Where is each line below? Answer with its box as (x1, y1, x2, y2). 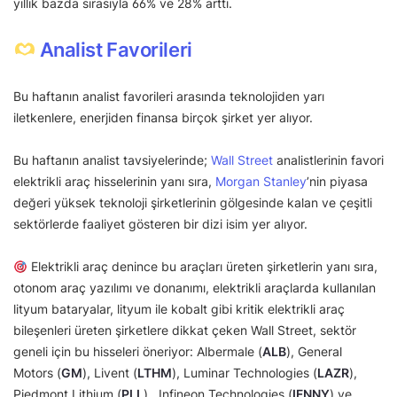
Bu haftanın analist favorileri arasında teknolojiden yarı (13, 89, 324, 105)
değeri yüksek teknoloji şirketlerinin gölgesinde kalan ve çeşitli (13, 195, 372, 211)
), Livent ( (82, 365, 137, 381)
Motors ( (13, 365, 61, 381)
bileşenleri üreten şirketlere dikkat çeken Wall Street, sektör (13, 323, 356, 339)
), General (286, 344, 342, 360)
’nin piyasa (307, 174, 368, 190)
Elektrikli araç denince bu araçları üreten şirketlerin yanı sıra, (27, 259, 378, 275)
